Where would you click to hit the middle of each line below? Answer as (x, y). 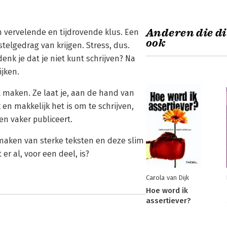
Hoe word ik (167, 191)
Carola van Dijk (167, 178)
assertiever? (168, 201)
